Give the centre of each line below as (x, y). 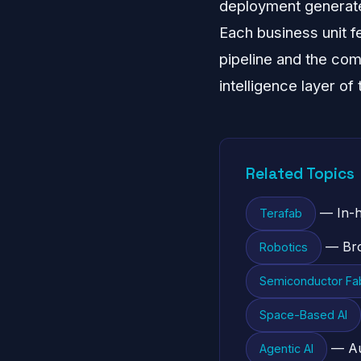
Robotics (284, 247)
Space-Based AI (303, 315)
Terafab (281, 213)
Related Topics (300, 174)
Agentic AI (286, 349)
